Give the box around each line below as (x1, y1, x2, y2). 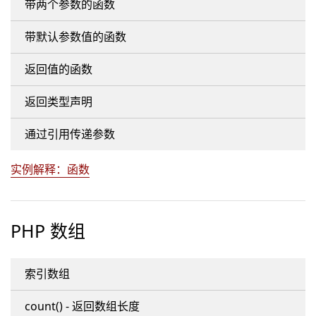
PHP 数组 (11, 219, 85, 243)
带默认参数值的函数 (25, 29, 126, 44)
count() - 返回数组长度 (25, 298, 140, 314)
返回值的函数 (25, 61, 92, 77)
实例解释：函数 (11, 162, 90, 177)
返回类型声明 (25, 94, 92, 109)
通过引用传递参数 (25, 126, 115, 142)
